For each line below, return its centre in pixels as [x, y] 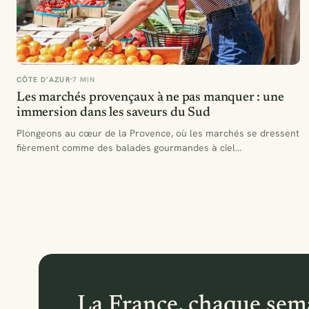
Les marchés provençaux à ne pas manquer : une [150, 97]
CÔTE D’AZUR [43, 79]
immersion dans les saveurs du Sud [113, 112]
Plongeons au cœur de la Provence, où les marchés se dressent [158, 133]
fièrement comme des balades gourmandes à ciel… [129, 147]
